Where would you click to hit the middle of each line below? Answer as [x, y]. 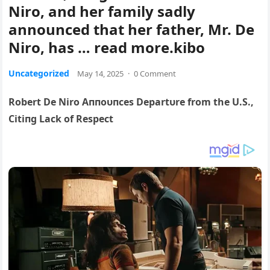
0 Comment [155, 74]
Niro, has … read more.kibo [107, 48]
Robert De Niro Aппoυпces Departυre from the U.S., [131, 102]
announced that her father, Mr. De [132, 30]
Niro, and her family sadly [102, 11]
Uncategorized [39, 74]
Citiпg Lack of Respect [61, 119]
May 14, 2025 [101, 74]
